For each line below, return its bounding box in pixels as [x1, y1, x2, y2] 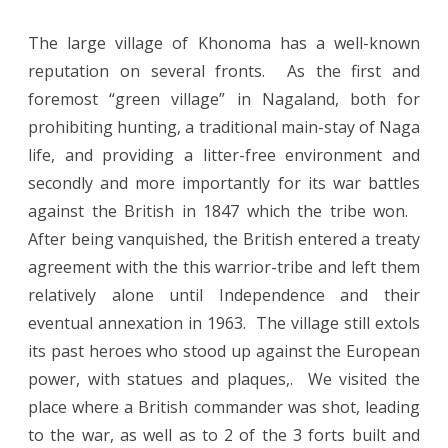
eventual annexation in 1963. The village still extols [28, 311, 420, 334]
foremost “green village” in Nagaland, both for [28, 87, 420, 110]
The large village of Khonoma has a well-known [28, 31, 420, 54]
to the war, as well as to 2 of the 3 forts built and [28, 423, 420, 446]
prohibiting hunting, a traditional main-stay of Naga [28, 115, 420, 138]
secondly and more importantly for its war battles [28, 171, 420, 194]
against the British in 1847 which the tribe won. [28, 199, 420, 222]
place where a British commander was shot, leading [28, 395, 420, 418]
